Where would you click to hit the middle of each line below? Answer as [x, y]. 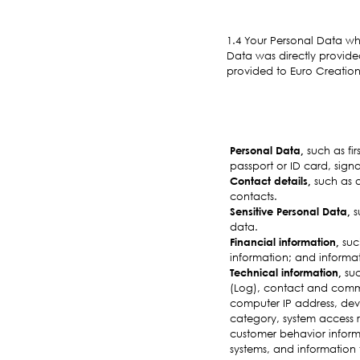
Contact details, [270, 180]
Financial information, [284, 241]
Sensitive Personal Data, [290, 211]
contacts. [254, 196]
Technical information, [286, 272]
